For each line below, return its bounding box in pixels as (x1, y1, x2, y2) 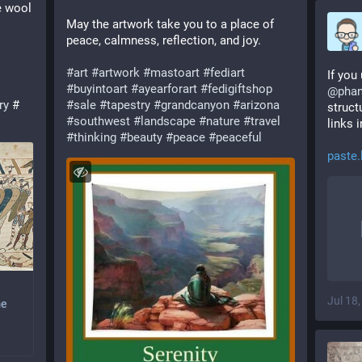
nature (206, 114, 240, 128)
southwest (74, 114, 130, 128)
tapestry (107, 98, 150, 112)
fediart (210, 65, 245, 80)
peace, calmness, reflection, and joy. (66, 33, 261, 48)
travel (250, 114, 280, 128)
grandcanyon (161, 98, 229, 112)
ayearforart (138, 82, 197, 96)
